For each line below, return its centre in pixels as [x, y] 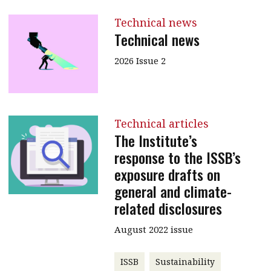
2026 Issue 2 [140, 60]
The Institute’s [155, 140]
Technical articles [161, 123]
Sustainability [185, 261]
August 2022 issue [153, 229]
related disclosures [168, 208]
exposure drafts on [167, 174]
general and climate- [173, 191]
